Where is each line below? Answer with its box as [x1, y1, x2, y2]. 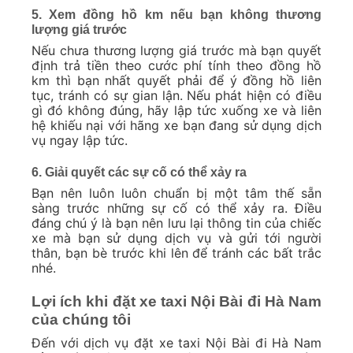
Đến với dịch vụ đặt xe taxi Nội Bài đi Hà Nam [32, 335, 321, 351]
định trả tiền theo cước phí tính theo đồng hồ [32, 58, 321, 74]
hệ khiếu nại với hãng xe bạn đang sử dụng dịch [32, 117, 321, 134]
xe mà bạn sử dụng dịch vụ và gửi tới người [32, 230, 321, 246]
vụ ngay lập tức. [32, 132, 128, 149]
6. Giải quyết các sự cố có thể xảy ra [32, 165, 247, 179]
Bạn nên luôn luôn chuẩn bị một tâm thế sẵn [32, 185, 321, 201]
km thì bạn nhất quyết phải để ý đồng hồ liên [32, 72, 321, 89]
